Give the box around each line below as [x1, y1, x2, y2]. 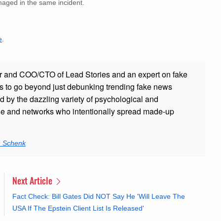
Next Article [12, 174, 54, 187]
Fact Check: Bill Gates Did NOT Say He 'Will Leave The [12, 192, 185, 201]
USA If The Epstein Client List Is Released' [12, 204, 144, 213]
